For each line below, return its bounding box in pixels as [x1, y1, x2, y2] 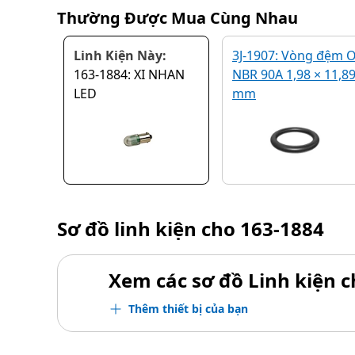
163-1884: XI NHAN [74, 66, 185, 83]
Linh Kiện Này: [74, 47, 166, 64]
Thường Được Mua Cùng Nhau [57, 7, 298, 29]
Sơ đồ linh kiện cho [57, 216, 240, 242]
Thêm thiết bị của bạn [128, 301, 248, 316]
